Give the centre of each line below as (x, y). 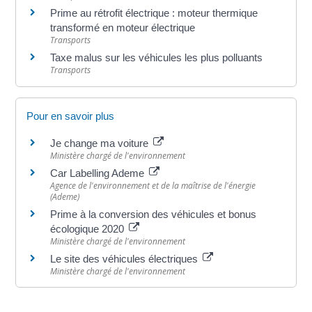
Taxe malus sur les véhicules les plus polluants (157, 58)
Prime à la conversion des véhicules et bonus (154, 214)
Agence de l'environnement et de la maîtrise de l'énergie (153, 185)
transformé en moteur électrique (123, 28)
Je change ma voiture (101, 143)
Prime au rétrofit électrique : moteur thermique (154, 13)
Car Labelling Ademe (99, 173)
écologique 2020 (89, 228)
